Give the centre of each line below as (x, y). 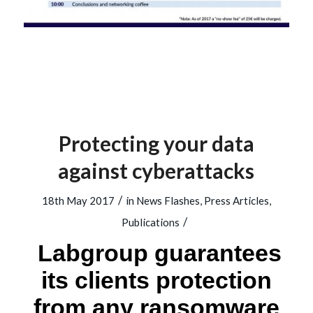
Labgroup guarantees (156, 253)
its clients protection (156, 281)
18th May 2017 (78, 201)
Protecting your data (156, 144)
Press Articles (236, 201)
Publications (151, 223)
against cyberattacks (156, 171)
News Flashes (168, 201)
